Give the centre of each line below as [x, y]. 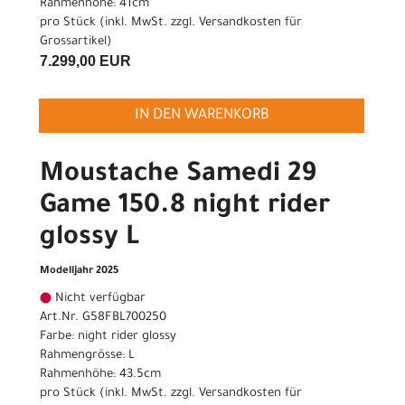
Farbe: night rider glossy [108, 337]
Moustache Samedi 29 [178, 176]
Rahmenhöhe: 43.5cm [100, 375]
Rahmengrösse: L [87, 356]
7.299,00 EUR [85, 61]
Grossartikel [73, 42]
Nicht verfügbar [99, 299]
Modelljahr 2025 [79, 272]
